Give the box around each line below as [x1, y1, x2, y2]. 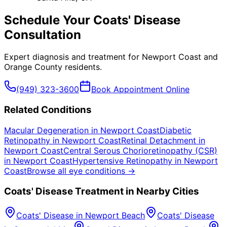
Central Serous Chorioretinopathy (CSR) [63, 145, 217, 156]
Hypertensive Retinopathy [72, 155, 172, 166]
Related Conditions [4, 104, 92, 116]
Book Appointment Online [91, 84, 190, 95]
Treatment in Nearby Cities [73, 185, 199, 197]
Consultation [4, 27, 81, 42]
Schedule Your [4, 12, 93, 27]
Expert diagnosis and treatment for [4, 52, 142, 62]
